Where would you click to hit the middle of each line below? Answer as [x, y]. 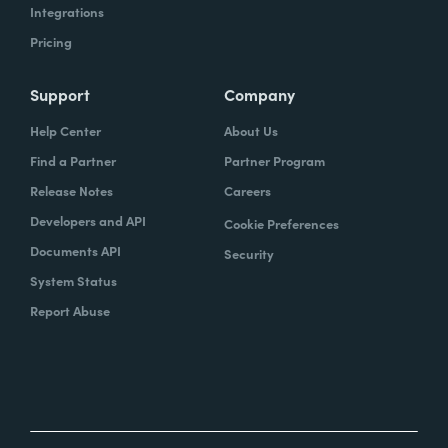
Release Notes [71, 190]
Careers [247, 190]
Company [259, 93]
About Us [251, 130]
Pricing [51, 41]
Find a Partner [73, 160]
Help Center [65, 130]
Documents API [75, 250]
